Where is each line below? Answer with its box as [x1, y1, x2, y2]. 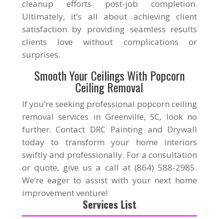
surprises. [22, 49, 60, 60]
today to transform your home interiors [22, 136, 197, 148]
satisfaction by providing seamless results [22, 23, 197, 35]
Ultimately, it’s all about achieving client [22, 11, 197, 22]
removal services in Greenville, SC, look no [22, 111, 197, 122]
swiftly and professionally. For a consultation [22, 149, 197, 160]
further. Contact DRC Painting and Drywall [22, 124, 197, 135]
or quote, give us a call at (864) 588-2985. [22, 162, 197, 173]
